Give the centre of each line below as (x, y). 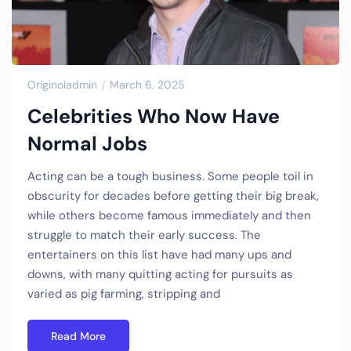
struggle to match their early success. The (144, 235)
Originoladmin (62, 85)
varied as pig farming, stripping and (124, 294)
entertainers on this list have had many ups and (159, 255)
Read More (78, 337)
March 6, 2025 (147, 85)
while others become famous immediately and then (169, 216)
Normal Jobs (87, 144)
